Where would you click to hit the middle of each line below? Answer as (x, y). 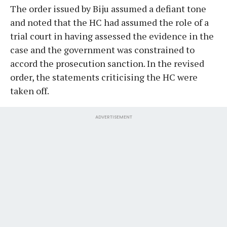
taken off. (30, 90)
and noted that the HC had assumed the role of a (109, 22)
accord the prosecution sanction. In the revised (107, 63)
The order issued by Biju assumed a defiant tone (108, 8)
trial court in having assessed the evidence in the (112, 36)
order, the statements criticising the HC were (104, 77)
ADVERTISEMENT (113, 117)
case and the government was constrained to (102, 49)
